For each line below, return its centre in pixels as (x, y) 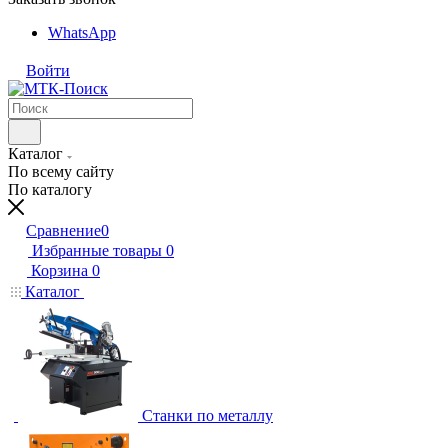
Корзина (59, 270)
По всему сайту (61, 171)
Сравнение (63, 230)
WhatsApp (82, 32)
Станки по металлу (207, 415)
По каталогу (50, 189)
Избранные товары (97, 250)
